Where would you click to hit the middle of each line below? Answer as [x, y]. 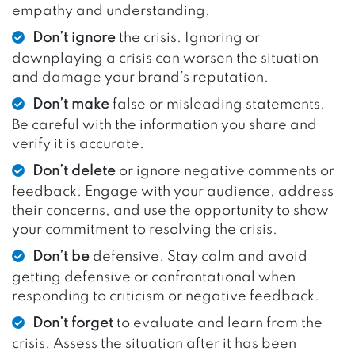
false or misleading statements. [217, 104]
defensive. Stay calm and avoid [198, 256]
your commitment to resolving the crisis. [145, 229]
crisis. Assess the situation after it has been [154, 344]
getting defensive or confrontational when [154, 277]
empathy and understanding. [111, 11]
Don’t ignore [74, 38]
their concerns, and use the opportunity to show [170, 210]
